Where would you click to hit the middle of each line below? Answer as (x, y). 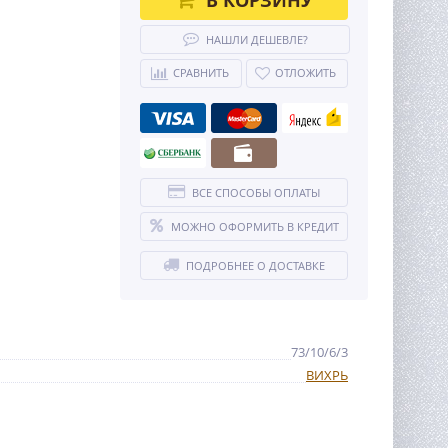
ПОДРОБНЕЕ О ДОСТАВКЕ (255, 265)
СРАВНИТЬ (200, 72)
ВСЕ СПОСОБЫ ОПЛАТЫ (256, 192)
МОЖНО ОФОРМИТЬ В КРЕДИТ (254, 226)
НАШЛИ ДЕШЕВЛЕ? (256, 39)
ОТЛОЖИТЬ (305, 72)
